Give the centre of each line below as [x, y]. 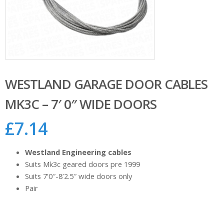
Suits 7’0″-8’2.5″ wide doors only [78, 176]
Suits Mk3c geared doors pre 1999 [82, 164]
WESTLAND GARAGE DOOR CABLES [106, 84]
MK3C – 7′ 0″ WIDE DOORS [81, 104]
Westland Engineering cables [78, 152]
